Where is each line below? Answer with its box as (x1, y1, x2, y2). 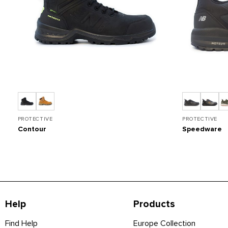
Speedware (182, 124, 222, 133)
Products (133, 198, 175, 211)
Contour (17, 124, 46, 133)
